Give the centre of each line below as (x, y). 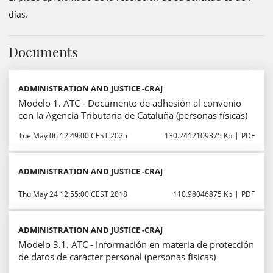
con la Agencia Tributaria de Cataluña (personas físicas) (133, 115)
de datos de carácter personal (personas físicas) (117, 257)
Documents (43, 52)
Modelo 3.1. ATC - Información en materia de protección (136, 244)
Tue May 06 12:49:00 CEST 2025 (73, 136)
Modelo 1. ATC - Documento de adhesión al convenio (130, 103)
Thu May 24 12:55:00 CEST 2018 (73, 194)
